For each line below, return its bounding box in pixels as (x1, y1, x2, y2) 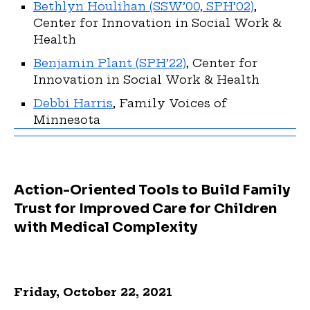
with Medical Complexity (14, 218, 197, 236)
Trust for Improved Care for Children (14, 199, 277, 217)
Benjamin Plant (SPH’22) (33, 55, 186, 70)
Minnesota (33, 112, 100, 127)
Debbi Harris (33, 95, 113, 110)
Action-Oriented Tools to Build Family (14, 181, 290, 199)
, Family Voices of (113, 95, 227, 110)
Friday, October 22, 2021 (14, 284, 172, 299)
